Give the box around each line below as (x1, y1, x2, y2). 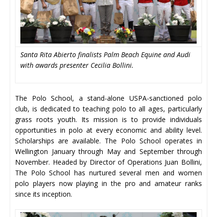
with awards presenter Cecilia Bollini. (20, 60, 134, 70)
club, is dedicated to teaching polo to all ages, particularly (15, 104, 202, 113)
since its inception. (15, 189, 72, 199)
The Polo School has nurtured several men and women (15, 168, 202, 177)
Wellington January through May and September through (15, 146, 202, 156)
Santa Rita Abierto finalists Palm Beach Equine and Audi (20, 49, 190, 59)
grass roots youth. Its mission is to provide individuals (15, 114, 202, 124)
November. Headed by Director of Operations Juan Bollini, (15, 157, 202, 167)
